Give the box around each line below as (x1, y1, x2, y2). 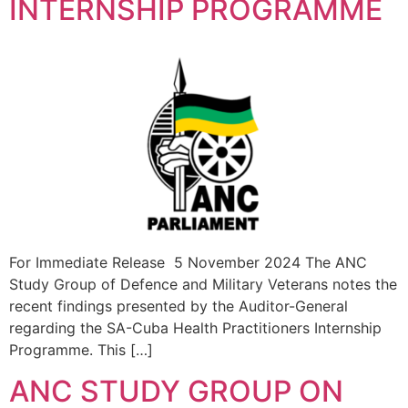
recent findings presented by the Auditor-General (9, 297, 348, 316)
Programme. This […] (9, 341, 153, 360)
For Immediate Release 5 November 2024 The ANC (9, 253, 367, 272)
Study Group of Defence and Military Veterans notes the (9, 275, 397, 294)
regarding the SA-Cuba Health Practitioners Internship (9, 319, 382, 338)
